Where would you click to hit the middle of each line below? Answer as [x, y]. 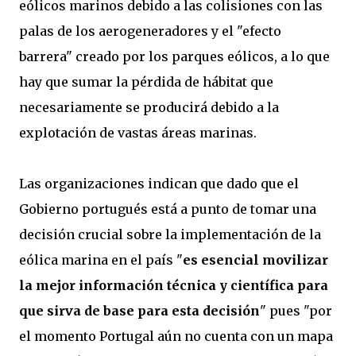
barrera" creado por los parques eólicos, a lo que [174, 56]
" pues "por [296, 311]
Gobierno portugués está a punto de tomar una [168, 209]
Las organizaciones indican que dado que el [159, 184]
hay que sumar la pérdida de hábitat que [146, 82]
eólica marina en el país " [101, 260]
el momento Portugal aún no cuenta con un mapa [176, 336]
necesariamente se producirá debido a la [149, 107]
